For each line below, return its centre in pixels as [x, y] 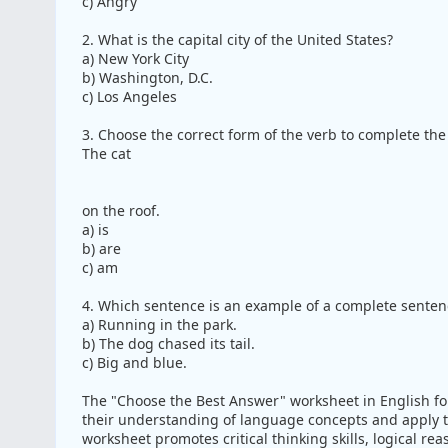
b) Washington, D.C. [147, 78]
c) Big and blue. [134, 363]
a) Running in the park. [159, 325]
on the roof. [120, 211]
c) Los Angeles [129, 97]
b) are [101, 249]
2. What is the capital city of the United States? [237, 40]
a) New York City [135, 59]
